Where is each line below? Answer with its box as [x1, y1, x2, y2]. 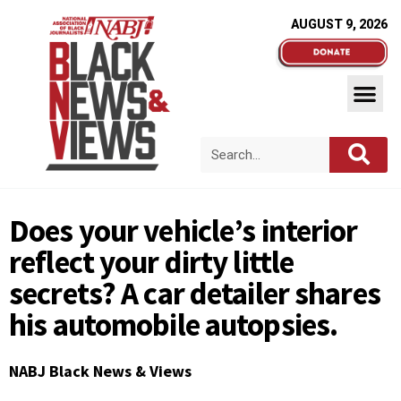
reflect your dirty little [9, 243, 294, 282]
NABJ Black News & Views [9, 361, 192, 381]
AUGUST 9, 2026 [291, 17, 388, 31]
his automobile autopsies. [9, 305, 338, 345]
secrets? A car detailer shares [9, 274, 380, 313]
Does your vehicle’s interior [9, 211, 358, 251]
